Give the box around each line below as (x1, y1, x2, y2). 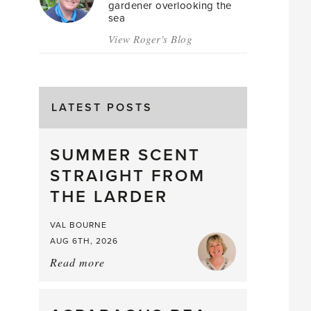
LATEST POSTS (51, 101, 153, 115)
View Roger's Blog (108, 32, 193, 46)
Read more (49, 255, 105, 269)
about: (104, 255, 137, 269)
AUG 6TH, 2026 (49, 236, 118, 246)
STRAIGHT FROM (49, 166, 205, 186)
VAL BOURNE (49, 220, 107, 230)
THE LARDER (49, 187, 168, 207)
